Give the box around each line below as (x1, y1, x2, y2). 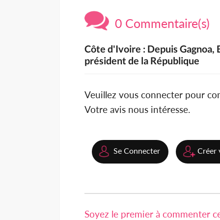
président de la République (84, 55, 199, 67)
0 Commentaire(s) (109, 16, 210, 31)
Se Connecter (113, 146, 160, 156)
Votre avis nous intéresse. (84, 104, 190, 115)
